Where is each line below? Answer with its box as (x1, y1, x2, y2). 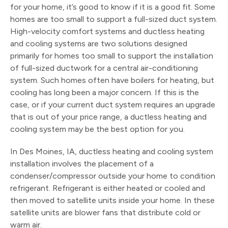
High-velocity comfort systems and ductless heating (10, 26, 205, 36)
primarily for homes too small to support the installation (10, 50, 213, 61)
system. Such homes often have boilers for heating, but (10, 75, 214, 85)
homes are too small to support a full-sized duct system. (10, 14, 217, 24)
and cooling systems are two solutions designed (10, 38, 187, 48)
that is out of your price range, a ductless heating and (10, 111, 207, 122)
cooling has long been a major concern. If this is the (10, 87, 199, 97)
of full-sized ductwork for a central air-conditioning (10, 63, 198, 73)
